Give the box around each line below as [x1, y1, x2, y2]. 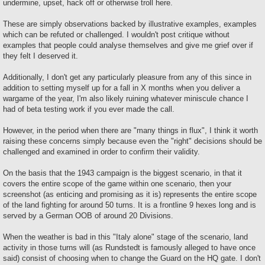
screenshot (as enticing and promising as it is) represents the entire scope [3, 189, 257, 199]
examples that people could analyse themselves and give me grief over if [3, 40, 253, 50]
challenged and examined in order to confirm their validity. [3, 147, 200, 156]
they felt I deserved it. [3, 51, 78, 60]
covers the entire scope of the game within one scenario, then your [3, 179, 231, 188]
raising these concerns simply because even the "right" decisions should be [3, 136, 262, 146]
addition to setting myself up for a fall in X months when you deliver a [3, 83, 240, 92]
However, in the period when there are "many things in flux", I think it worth [3, 125, 258, 135]
